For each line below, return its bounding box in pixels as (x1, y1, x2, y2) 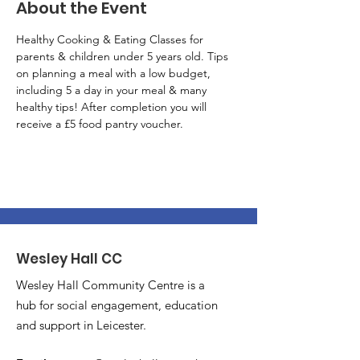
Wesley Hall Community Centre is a (16, 277, 205, 292)
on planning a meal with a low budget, (16, 66, 214, 80)
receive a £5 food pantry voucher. (16, 117, 183, 131)
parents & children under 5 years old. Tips (16, 49, 231, 63)
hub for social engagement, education (16, 297, 218, 313)
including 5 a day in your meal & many (16, 83, 210, 97)
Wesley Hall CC (16, 249, 122, 268)
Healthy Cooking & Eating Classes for (16, 32, 207, 47)
